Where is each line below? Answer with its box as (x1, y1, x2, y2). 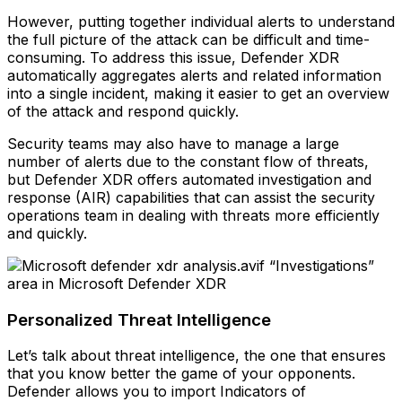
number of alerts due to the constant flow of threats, (7, 152, 369, 170)
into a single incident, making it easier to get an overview (7, 83, 389, 102)
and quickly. (7, 223, 87, 242)
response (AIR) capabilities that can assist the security (7, 188, 375, 206)
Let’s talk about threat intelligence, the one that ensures (7, 346, 386, 365)
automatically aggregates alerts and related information (7, 66, 381, 84)
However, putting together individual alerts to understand (7, 12, 395, 31)
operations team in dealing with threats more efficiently (7, 205, 380, 224)
